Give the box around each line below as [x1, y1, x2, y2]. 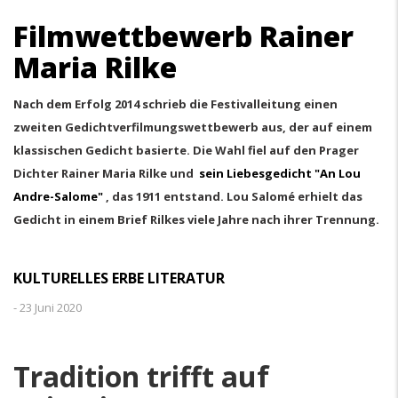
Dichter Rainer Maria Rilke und [13, 165, 199, 181]
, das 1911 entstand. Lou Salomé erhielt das [103, 188, 362, 204]
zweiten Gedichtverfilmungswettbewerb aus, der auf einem [13, 119, 372, 135]
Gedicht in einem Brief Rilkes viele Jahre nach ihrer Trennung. [13, 211, 379, 227]
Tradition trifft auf [13, 357, 269, 395]
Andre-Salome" [13, 188, 103, 204]
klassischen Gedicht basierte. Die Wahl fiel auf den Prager [13, 142, 359, 158]
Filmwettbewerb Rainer [13, 16, 354, 55]
